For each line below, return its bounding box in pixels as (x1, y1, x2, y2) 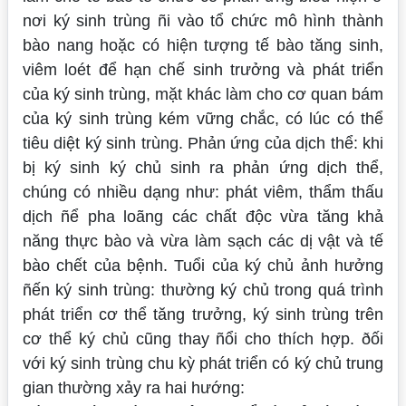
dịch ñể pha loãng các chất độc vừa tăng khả (23, 208, 383, 226)
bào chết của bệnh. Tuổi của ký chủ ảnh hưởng (23, 256, 383, 275)
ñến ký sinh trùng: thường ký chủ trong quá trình (23, 281, 383, 299)
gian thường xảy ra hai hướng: (23, 379, 245, 397)
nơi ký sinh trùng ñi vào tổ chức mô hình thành (23, 12, 383, 30)
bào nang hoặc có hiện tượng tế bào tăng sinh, (23, 36, 383, 54)
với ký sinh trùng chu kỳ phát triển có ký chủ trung (23, 354, 383, 372)
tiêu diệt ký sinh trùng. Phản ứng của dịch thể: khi (23, 134, 383, 152)
